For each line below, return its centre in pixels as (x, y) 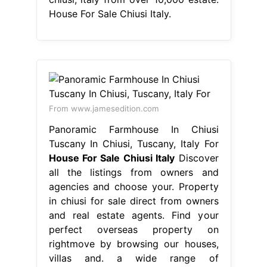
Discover (197, 158)
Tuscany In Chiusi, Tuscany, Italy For (133, 143)
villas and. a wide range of (133, 258)
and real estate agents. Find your (133, 215)
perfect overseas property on (133, 229)
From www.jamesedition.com (104, 108)
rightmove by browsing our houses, (133, 243)
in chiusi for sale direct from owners (133, 201)
